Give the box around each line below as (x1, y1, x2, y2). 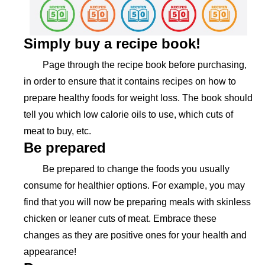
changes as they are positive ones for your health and (24, 230, 247, 241)
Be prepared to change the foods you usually (43, 164, 230, 174)
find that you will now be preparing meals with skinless (24, 197, 251, 208)
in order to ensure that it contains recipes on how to (24, 76, 236, 87)
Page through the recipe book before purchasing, (43, 60, 247, 70)
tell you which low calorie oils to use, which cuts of (24, 109, 233, 120)
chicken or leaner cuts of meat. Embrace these (24, 214, 216, 224)
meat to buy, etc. (24, 126, 91, 137)
